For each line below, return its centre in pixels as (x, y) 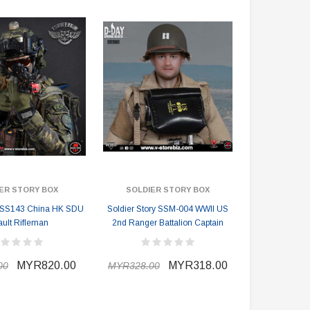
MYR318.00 (198, 265)
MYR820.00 (46, 265)
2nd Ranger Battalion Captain (167, 223)
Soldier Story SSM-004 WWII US (167, 209)
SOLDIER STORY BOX (167, 190)
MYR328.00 (134, 266)
